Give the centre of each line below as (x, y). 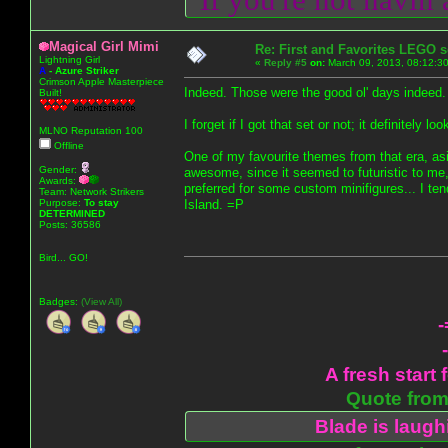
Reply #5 (285, 62)
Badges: (60, 301)
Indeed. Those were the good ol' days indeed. (315, 92)
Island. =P (214, 204)
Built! (50, 92)
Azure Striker (87, 70)
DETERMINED (72, 213)
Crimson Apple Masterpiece (101, 81)
